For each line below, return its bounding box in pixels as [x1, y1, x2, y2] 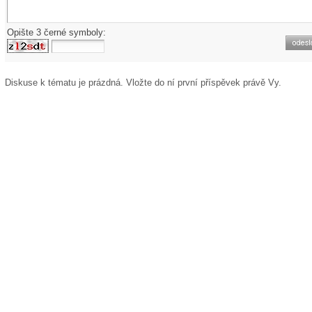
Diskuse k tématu [5, 77, 79, 88]
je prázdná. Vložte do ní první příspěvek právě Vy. [79, 77, 281, 88]
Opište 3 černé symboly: [7, 27, 106, 38]
